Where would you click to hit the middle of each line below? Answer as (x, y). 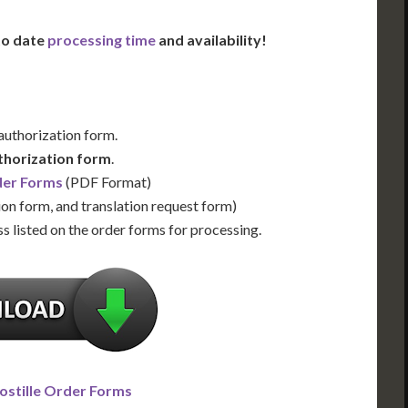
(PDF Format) (107, 182)
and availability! (211, 40)
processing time (102, 40)
